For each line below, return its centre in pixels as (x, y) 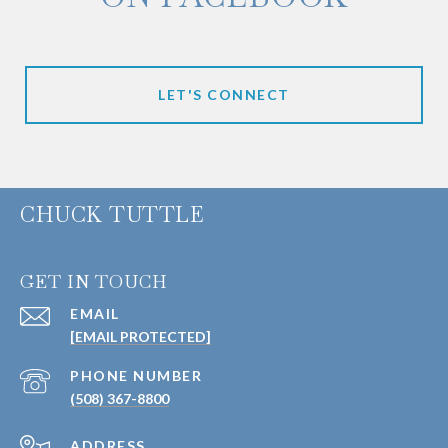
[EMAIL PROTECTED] (140, 337)
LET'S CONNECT (224, 95)
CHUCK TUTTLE (111, 215)
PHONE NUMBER (136, 376)
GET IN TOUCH (94, 282)
